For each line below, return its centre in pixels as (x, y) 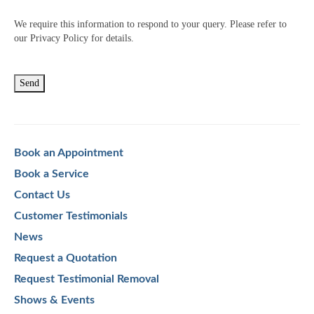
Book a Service (52, 174)
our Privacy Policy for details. (74, 38)
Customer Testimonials (71, 216)
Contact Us (42, 195)
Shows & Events (54, 300)
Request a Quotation (66, 258)
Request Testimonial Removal (87, 279)
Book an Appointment (69, 153)
